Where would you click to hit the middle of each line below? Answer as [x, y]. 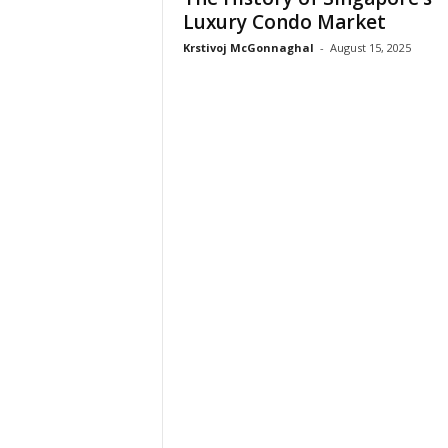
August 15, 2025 [370, 47]
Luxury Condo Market [284, 22]
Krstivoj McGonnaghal [248, 47]
